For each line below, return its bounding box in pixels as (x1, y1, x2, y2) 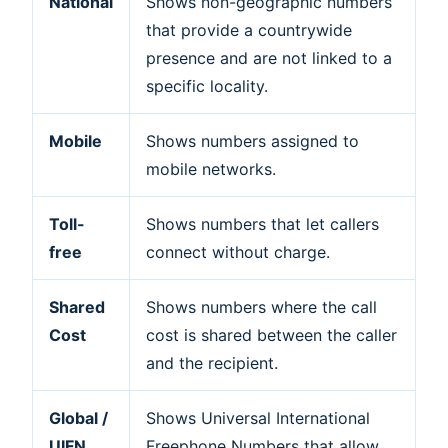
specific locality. (146, 75, 268, 96)
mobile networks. (146, 158, 276, 179)
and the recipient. (146, 352, 278, 373)
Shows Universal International (146, 407, 370, 428)
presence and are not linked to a (146, 47, 392, 68)
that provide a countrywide (146, 19, 352, 40)
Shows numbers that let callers (146, 213, 379, 234)
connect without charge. (146, 241, 330, 262)
